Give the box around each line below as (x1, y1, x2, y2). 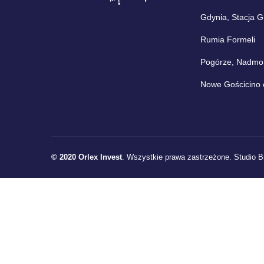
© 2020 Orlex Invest (51, 152, 122, 161)
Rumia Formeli (200, 34, 256, 44)
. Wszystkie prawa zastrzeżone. (122, 152, 234, 161)
